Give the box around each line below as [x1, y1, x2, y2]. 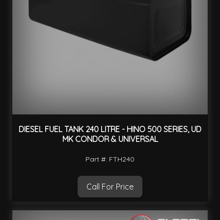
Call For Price [86, 182, 134, 192]
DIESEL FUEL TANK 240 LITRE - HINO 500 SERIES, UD [19, 124, 201, 134]
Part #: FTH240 [85, 155, 135, 164]
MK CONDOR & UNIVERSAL [62, 134, 158, 144]
